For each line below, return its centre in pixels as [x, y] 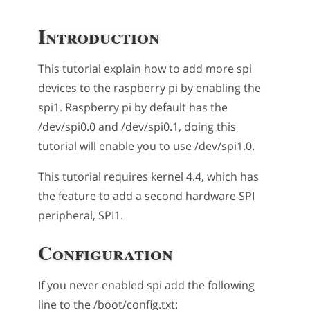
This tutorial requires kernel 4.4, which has [148, 176]
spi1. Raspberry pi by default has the [133, 107]
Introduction [99, 36]
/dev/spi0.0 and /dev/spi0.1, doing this [137, 126]
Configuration [106, 253]
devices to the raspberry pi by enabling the [149, 88]
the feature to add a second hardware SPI [146, 195]
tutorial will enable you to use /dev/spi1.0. [146, 146]
